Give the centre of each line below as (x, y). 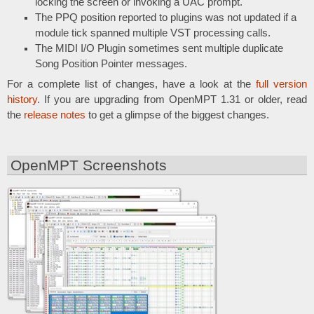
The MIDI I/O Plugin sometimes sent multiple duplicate (159, 48)
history (22, 100)
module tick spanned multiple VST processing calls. (153, 33)
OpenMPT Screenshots (89, 165)
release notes (55, 115)
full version (282, 84)
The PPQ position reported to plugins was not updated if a (166, 17)
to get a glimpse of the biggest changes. (177, 115)
